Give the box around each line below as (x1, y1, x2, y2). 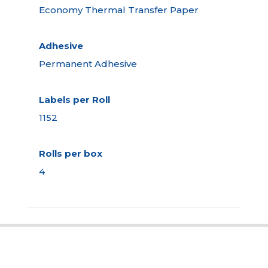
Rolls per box (38, 147, 102, 159)
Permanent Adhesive (38, 57, 137, 69)
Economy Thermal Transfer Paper (38, 4, 199, 16)
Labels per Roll (38, 93, 110, 105)
